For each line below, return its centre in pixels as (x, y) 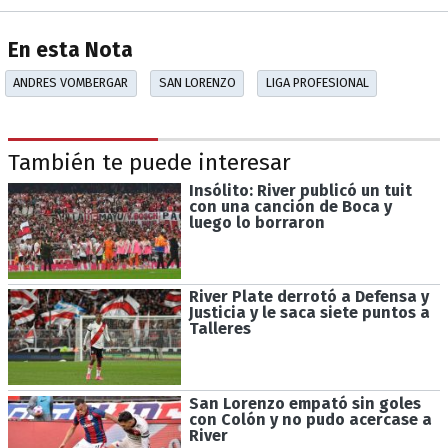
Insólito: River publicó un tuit (300, 190)
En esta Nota (70, 51)
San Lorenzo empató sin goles (304, 404)
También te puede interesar (149, 163)
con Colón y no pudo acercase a (310, 420)
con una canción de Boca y (290, 206)
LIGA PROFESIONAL (317, 83)
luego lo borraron (256, 222)
